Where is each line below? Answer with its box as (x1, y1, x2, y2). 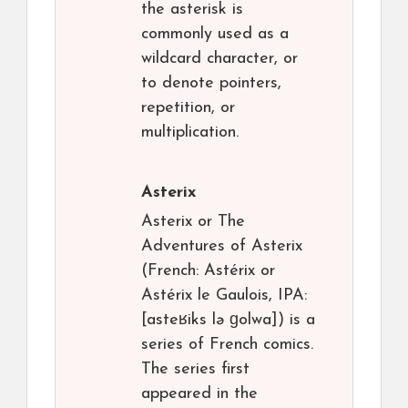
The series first (141, 361, 250, 379)
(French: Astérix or (141, 262, 275, 280)
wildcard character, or (141, 50, 298, 68)
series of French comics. (141, 336, 313, 354)
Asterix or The (141, 213, 245, 231)
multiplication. (141, 124, 239, 142)
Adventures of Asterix (141, 238, 302, 256)
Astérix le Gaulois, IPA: (141, 287, 307, 305)
